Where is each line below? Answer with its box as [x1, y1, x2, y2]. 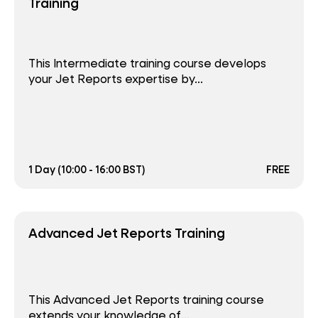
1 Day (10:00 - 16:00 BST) [28, 163, 146, 177]
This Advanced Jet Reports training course [28, 291, 264, 307]
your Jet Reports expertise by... [28, 70, 203, 86]
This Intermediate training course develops [28, 55, 266, 70]
